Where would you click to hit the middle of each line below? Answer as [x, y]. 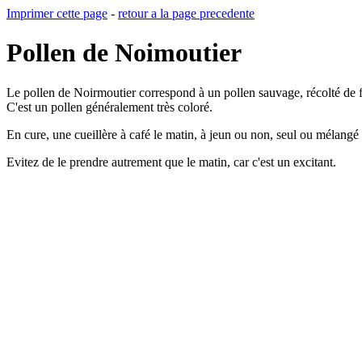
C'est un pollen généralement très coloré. [109, 107]
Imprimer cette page [57, 13]
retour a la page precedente [186, 13]
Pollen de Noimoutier [124, 53]
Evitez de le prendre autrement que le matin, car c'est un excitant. [173, 162]
